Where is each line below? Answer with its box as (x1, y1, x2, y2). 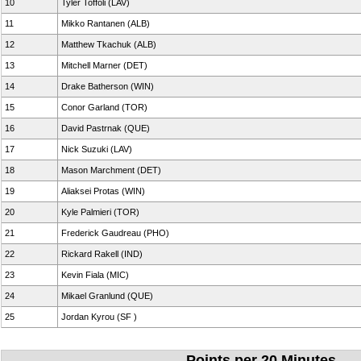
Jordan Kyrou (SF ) (61, 312, 137, 322)
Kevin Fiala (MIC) (61, 270, 129, 280)
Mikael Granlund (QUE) (61, 291, 153, 301)
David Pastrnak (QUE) (61, 123, 150, 133)
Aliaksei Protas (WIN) (61, 186, 145, 196)
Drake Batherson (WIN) (61, 81, 154, 91)
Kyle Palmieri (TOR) (61, 207, 139, 217)
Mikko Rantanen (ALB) (61, 19, 150, 28)
